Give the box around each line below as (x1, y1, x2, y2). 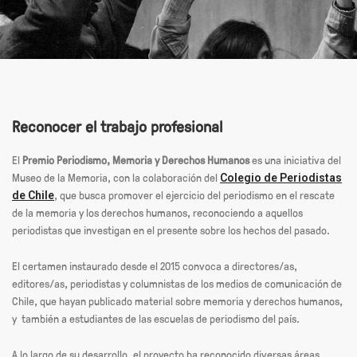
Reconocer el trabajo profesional (12, 114, 222, 137)
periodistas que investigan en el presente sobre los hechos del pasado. (12, 222, 330, 238)
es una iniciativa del (249, 152, 341, 168)
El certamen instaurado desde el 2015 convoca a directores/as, (12, 257, 297, 273)
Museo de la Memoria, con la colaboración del (12, 170, 220, 186)
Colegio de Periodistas (220, 171, 342, 185)
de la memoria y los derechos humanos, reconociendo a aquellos (12, 205, 303, 221)
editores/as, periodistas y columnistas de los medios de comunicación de (12, 275, 342, 291)
